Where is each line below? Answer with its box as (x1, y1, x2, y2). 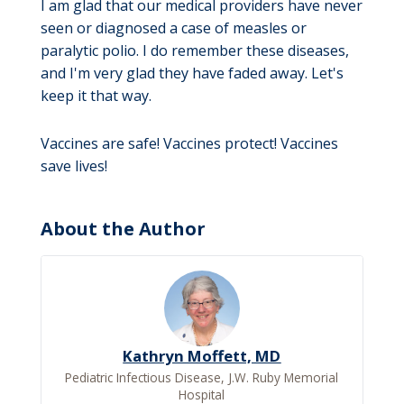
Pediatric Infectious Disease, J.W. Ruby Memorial (65, 369, 339, 387)
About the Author (40, 216, 206, 242)
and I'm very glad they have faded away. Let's (40, 63, 344, 84)
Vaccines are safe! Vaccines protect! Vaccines (40, 133, 338, 154)
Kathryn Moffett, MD (123, 345, 281, 367)
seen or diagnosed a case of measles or (40, 18, 307, 39)
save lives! (40, 156, 107, 177)
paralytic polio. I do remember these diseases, (40, 41, 349, 61)
